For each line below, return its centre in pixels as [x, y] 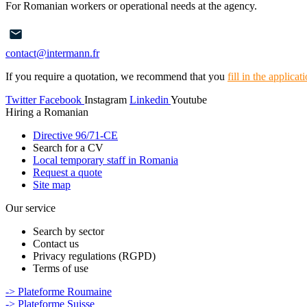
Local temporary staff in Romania [106, 160]
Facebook [60, 99]
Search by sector [69, 231]
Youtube [189, 99]
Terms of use [61, 268]
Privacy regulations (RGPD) [94, 256]
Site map [52, 184]
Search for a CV [68, 147]
